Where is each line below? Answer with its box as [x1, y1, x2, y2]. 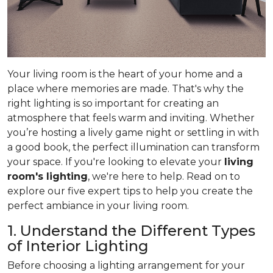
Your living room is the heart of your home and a [7, 68, 243, 80]
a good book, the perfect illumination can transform [7, 141, 260, 153]
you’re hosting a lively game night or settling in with [7, 126, 259, 138]
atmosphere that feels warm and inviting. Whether [7, 112, 255, 124]
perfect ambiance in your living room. [7, 199, 189, 211]
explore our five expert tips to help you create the [7, 185, 253, 197]
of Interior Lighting [7, 236, 149, 255]
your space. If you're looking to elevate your [7, 155, 224, 168]
